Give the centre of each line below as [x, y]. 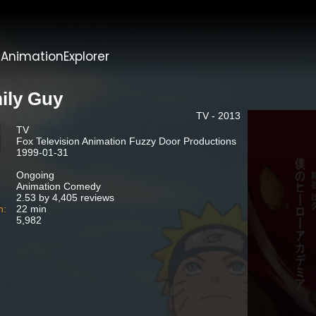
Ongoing [35, 175]
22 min [31, 209]
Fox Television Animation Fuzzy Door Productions [126, 141]
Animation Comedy [58, 186]
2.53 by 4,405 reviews [65, 197]
